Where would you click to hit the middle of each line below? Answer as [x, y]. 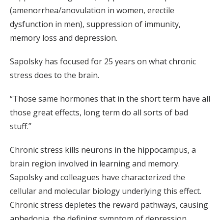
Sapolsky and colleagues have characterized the [97, 177]
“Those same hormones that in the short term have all [110, 98]
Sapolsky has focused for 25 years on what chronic [103, 61]
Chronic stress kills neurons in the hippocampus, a [103, 150]
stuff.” [21, 126]
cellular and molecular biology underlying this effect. [106, 191]
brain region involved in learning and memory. [95, 163]
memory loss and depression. [64, 38]
